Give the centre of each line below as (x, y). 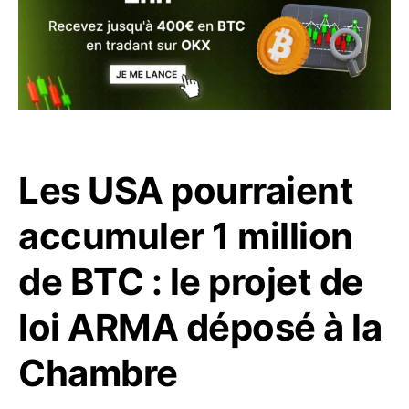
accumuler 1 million (186, 236)
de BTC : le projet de (191, 282)
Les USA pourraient (186, 191)
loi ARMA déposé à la (200, 328)
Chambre (98, 373)
